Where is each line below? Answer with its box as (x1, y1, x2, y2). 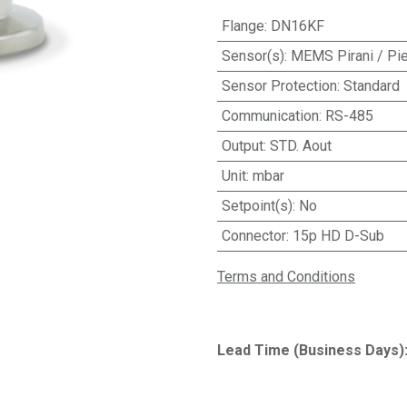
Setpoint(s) (221, 197, 293, 214)
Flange (221, 17, 264, 35)
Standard (342, 77, 400, 94)
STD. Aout (269, 137, 332, 154)
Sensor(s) (221, 47, 284, 65)
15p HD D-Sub (292, 227, 384, 244)
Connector (221, 227, 286, 244)
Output (221, 137, 263, 154)
